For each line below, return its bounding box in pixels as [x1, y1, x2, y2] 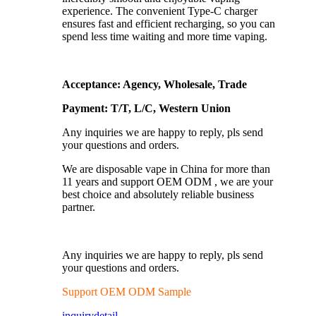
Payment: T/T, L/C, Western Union [62, 102, 231, 115]
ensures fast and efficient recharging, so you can [62, 18, 275, 30]
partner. [62, 201, 95, 214]
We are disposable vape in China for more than [62, 163, 270, 176]
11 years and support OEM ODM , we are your [62, 176, 273, 188]
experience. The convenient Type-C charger [62, 5, 257, 18]
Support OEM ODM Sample [62, 286, 194, 298]
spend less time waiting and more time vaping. [62, 30, 267, 43]
